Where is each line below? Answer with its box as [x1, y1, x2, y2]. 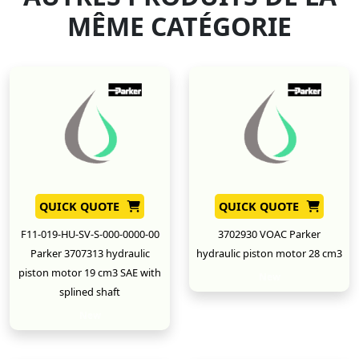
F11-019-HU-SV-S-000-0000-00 [20, 227, 159, 242]
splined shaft [59, 284, 120, 300]
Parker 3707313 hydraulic [30, 246, 150, 261]
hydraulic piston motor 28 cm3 [196, 246, 342, 261]
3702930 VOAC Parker [218, 227, 321, 242]
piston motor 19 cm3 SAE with [18, 265, 161, 280]
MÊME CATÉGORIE [67, 9, 292, 44]
